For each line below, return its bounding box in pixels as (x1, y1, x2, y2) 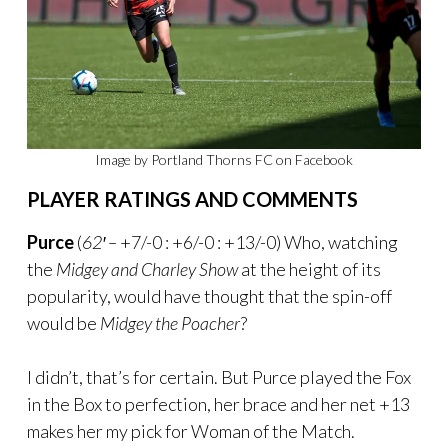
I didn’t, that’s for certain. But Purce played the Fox (27, 365, 411, 388)
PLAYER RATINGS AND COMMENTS (27, 186, 358, 211)
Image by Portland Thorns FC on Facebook (95, 150, 353, 168)
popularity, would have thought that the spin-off (27, 284, 392, 307)
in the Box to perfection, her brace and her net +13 (27, 392, 410, 415)
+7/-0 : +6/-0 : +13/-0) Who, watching (117, 230, 398, 253)
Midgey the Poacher (100, 311, 240, 334)
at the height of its (238, 257, 381, 280)
